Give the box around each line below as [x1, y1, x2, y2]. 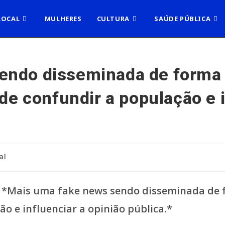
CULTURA [96, 14, 130, 23]
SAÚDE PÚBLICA [154, 14, 211, 23]
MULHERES [44, 14, 82, 23]
